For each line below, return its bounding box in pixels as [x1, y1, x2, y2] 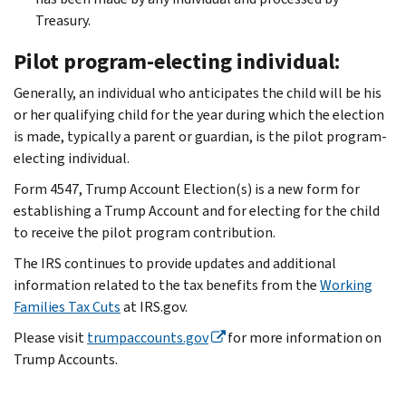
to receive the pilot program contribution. [14, 222, 275, 242]
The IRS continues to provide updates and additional [14, 253, 336, 273]
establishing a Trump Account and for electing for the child [14, 200, 380, 220]
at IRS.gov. [121, 296, 188, 316]
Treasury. [35, 10, 91, 30]
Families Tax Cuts [14, 296, 121, 316]
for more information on [225, 327, 382, 347]
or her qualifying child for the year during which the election [14, 104, 384, 124]
